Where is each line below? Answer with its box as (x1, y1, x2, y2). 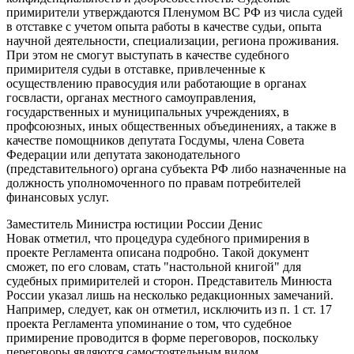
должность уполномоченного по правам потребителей (6, 175, 301, 190)
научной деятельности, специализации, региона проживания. (6, 33, 339, 47)
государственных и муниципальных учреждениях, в (6, 104, 289, 119)
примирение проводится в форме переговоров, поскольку (6, 330, 318, 345)
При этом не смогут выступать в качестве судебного (6, 47, 289, 62)
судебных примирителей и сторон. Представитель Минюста (6, 273, 332, 288)
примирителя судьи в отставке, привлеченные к (6, 62, 265, 76)
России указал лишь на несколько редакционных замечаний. (6, 288, 333, 302)
